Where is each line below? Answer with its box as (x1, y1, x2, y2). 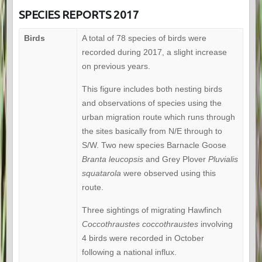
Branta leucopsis (81, 154, 143, 164)
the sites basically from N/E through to (81, 126, 222, 136)
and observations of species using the (81, 98, 222, 108)
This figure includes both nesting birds (81, 84, 222, 94)
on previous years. (81, 61, 150, 71)
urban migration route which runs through (81, 112, 235, 122)
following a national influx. (81, 247, 177, 257)
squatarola (81, 168, 121, 178)
